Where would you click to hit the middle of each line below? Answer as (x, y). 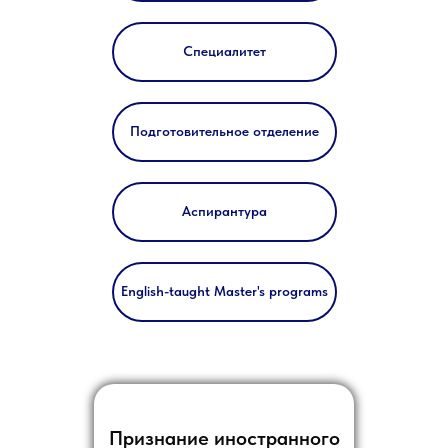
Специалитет (224, 51)
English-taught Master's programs (224, 291)
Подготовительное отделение (224, 131)
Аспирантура (224, 211)
